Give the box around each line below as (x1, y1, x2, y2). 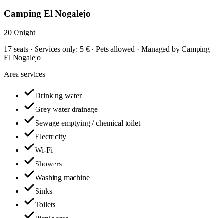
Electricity (35, 132, 66, 141)
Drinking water (35, 91, 82, 100)
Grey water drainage (35, 105, 98, 114)
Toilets (35, 200, 55, 209)
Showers (35, 160, 62, 168)
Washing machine (35, 173, 90, 182)
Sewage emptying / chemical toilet (35, 119, 140, 127)
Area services (4, 70, 45, 79)
